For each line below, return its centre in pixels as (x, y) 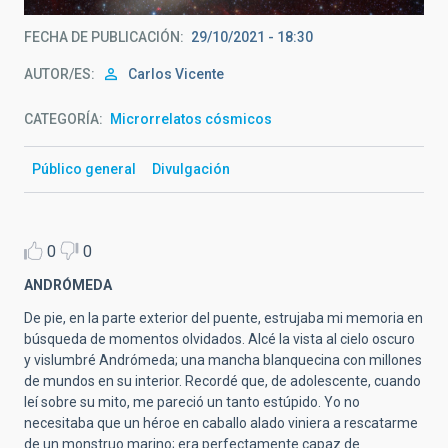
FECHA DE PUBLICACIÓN (102, 36)
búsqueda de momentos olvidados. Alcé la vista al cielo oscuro (219, 338)
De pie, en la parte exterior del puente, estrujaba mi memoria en (223, 317)
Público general (84, 168)
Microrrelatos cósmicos (191, 118)
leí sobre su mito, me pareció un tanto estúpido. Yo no (192, 401)
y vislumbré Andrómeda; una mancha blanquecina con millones (223, 359)
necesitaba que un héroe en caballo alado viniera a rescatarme (221, 422)
